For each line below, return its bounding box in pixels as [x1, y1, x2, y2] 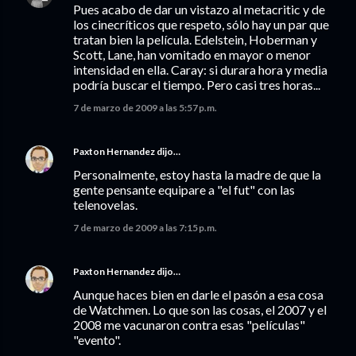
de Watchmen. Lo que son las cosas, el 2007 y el [73, 302, 327, 317]
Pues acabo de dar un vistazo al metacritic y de [73, 2, 325, 17]
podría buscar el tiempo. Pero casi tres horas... [73, 77, 320, 92]
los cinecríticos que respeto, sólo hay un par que [73, 17, 329, 32]
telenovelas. [73, 197, 137, 212]
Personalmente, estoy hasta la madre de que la [73, 167, 321, 182]
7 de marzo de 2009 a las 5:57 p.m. [73, 102, 217, 114]
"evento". [73, 332, 121, 347]
